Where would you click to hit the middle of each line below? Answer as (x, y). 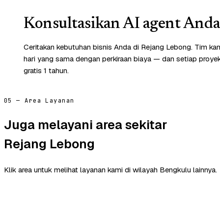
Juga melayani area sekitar (85, 125)
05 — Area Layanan (39, 100)
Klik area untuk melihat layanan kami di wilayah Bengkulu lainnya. (110, 170)
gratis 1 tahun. (46, 70)
